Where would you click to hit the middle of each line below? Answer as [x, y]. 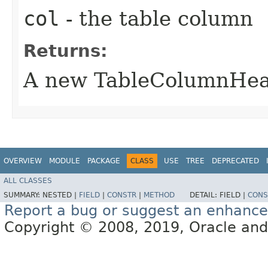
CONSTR [122, 195]
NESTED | [61, 195]
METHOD [159, 195]
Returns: [66, 51]
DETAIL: [205, 195]
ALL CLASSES [28, 181]
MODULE [65, 161]
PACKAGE [104, 161]
